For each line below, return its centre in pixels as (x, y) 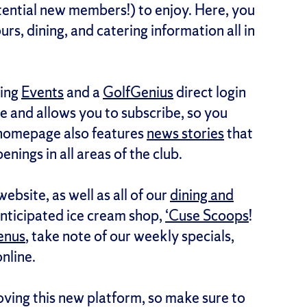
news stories (185, 133)
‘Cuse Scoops (207, 215)
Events (42, 92)
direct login (210, 92)
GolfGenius (138, 92)
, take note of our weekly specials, (130, 236)
